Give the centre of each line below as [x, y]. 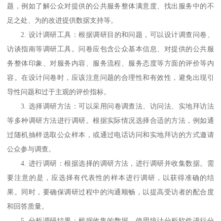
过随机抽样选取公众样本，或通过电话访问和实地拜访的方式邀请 [110, 135]
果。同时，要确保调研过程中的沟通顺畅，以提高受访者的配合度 [110, 192]
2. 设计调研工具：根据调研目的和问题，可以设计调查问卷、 [117, 35]
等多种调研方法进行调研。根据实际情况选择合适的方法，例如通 [110, 121]
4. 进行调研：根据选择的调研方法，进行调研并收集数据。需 [117, 164]
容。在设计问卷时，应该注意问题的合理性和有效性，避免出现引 [110, 78]
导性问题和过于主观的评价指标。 [59, 92]
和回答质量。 [28, 207]
